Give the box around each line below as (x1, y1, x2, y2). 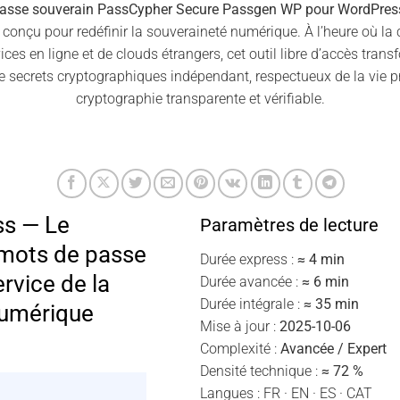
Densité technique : (200, 362, 321, 379)
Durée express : (200, 250, 297, 268)
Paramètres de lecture (200, 213, 379, 236)
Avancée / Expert (280, 339, 387, 357)
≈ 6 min (302, 272, 349, 290)
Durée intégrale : (200, 295, 304, 312)
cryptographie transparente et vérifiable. (75, 89, 325, 107)
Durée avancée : (200, 272, 302, 290)
